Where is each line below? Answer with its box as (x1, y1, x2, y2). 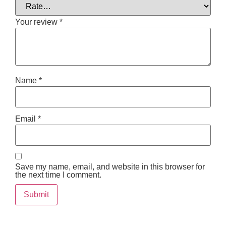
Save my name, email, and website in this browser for (15, 162, 205, 172)
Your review (15, 17, 60, 26)
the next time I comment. (15, 171, 101, 180)
